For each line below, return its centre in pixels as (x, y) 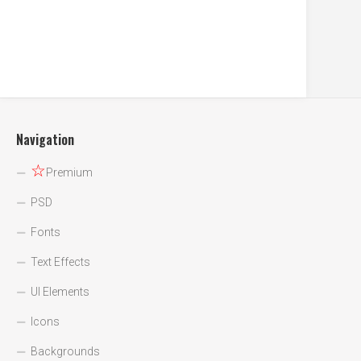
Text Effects (60, 262)
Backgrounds (65, 352)
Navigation (45, 140)
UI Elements (60, 292)
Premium (69, 173)
